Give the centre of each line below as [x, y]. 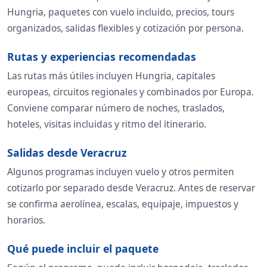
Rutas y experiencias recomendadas [102, 57]
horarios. [26, 220]
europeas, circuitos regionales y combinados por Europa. [131, 92]
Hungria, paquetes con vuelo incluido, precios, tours [121, 12]
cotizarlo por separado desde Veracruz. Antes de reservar [131, 188]
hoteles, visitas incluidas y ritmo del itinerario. [107, 124]
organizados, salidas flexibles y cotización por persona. [125, 28]
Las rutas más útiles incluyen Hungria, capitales [111, 76]
